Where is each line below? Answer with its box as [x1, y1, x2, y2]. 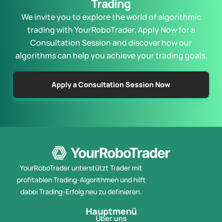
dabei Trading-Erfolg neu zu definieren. [20, 187, 142, 197]
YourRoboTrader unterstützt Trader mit [20, 163, 142, 173]
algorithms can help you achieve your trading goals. [15, 50, 207, 61]
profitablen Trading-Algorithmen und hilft [16, 175, 146, 185]
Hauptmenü [85, 205, 137, 217]
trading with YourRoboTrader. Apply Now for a [27, 24, 195, 36]
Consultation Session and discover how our [30, 37, 192, 49]
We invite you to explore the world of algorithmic [21, 11, 201, 23]
